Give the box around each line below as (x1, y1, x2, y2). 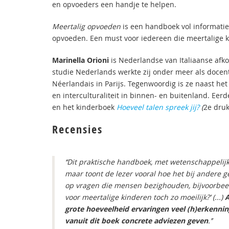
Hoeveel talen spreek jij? (117, 102, 199, 112)
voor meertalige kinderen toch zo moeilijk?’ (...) (65, 192, 225, 202)
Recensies (52, 122, 103, 137)
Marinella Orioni (52, 55, 109, 65)
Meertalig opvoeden (52, 21, 123, 31)
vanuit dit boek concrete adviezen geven (65, 216, 208, 225)
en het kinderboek (52, 102, 117, 112)
